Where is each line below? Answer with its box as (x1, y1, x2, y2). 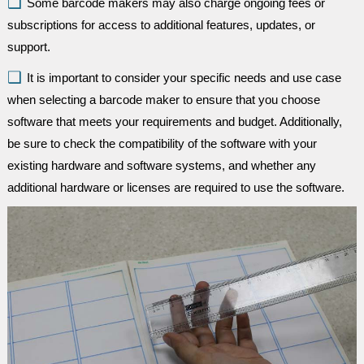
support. (6, 40, 50, 54)
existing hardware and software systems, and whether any (6, 158, 316, 172)
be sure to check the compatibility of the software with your (6, 136, 317, 150)
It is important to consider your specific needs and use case (26, 71, 341, 84)
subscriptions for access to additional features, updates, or (6, 18, 315, 32)
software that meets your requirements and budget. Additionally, (6, 115, 342, 128)
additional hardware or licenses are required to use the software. (6, 180, 344, 194)
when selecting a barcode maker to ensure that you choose (6, 93, 320, 106)
